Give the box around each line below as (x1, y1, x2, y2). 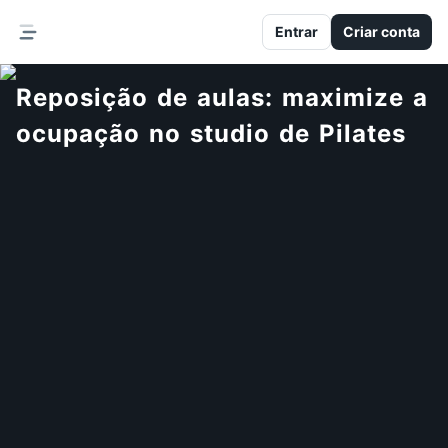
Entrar (275, 23, 318, 40)
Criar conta (343, 23, 420, 40)
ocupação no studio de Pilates (16, 119, 406, 148)
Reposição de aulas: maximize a (16, 83, 428, 112)
